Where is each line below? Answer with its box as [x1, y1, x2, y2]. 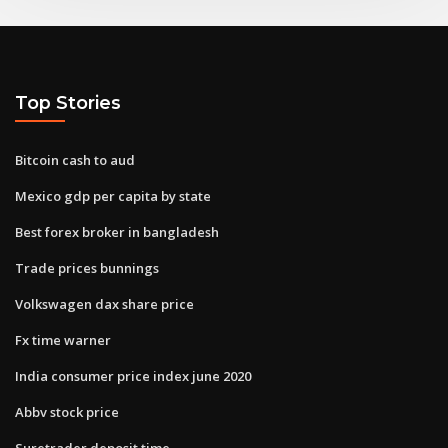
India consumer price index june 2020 [15, 366, 251, 385]
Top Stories [15, 92, 121, 114]
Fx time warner [15, 330, 111, 349]
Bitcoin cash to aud [15, 150, 135, 169]
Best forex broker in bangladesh [15, 222, 219, 241]
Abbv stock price [15, 402, 119, 421]
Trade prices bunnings [15, 258, 159, 277]
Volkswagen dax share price [15, 294, 194, 313]
